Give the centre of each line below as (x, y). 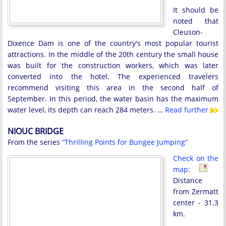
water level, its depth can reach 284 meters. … (86, 109)
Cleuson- (188, 32)
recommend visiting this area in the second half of (113, 87)
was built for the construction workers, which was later (113, 65)
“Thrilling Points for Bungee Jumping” (125, 142)
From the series (35, 142)
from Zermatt (196, 191)
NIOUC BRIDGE (36, 131)
